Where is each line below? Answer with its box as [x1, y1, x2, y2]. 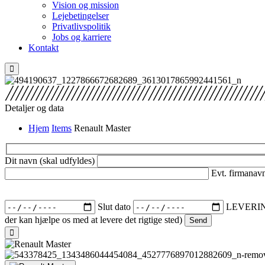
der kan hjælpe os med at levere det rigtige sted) [5, 215, 185, 225]
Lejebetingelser [52, 11, 109, 21]
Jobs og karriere [52, 32, 111, 42]
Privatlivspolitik [52, 21, 111, 31]
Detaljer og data [5, 103, 64, 113]
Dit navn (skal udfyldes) [5, 155, 97, 166]
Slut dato [98, 201, 133, 212]
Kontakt [28, 43, 59, 53]
